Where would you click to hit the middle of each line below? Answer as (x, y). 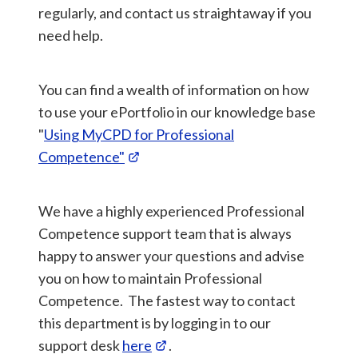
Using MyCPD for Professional (139, 135)
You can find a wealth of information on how (174, 90)
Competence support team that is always (165, 234)
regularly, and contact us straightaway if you (175, 13)
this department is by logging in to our (155, 323)
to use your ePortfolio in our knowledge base (177, 112)
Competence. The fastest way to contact (167, 301)
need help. (71, 36)
